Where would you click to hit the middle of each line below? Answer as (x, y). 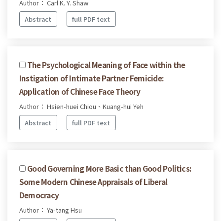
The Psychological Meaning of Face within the (106, 64)
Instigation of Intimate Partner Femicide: (92, 78)
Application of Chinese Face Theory (80, 91)
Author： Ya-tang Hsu (51, 210)
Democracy (39, 195)
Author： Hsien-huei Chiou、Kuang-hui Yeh (81, 106)
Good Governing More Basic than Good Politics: (109, 168)
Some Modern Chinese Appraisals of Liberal (93, 181)
